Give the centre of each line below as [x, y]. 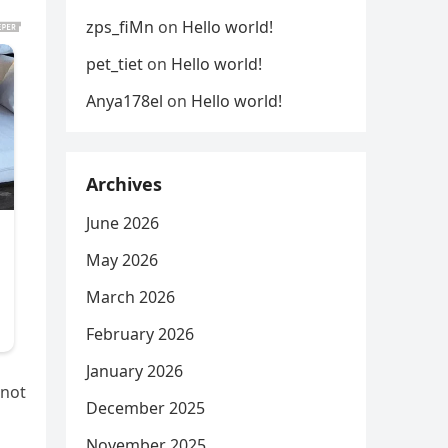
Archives [124, 184]
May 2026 [122, 260]
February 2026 [140, 334]
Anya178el [124, 101]
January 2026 [134, 371]
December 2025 [145, 408]
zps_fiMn [120, 27]
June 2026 [122, 223]
